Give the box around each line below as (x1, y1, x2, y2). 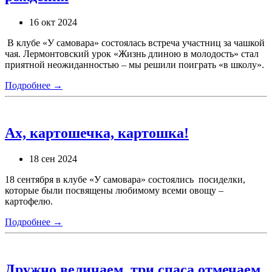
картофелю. (5, 195, 53, 206)
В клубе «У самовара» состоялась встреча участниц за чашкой (5, 38, 265, 49)
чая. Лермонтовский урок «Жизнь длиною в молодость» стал (5, 49, 259, 59)
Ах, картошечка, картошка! (5, 125, 189, 141)
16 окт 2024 (29, 17, 77, 28)
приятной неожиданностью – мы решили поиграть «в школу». (5, 59, 264, 70)
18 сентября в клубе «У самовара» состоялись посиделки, (5, 174, 245, 185)
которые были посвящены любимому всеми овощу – (5, 185, 223, 195)
